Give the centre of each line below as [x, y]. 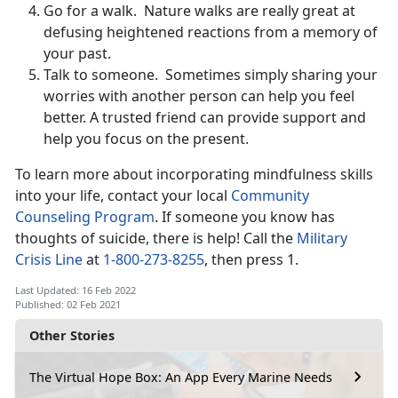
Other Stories [72, 336]
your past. [77, 54]
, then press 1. [253, 260]
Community [270, 196]
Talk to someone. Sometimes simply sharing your [211, 75]
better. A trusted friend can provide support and [205, 118]
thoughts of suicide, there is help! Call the [156, 239]
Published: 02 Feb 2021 [68, 305]
